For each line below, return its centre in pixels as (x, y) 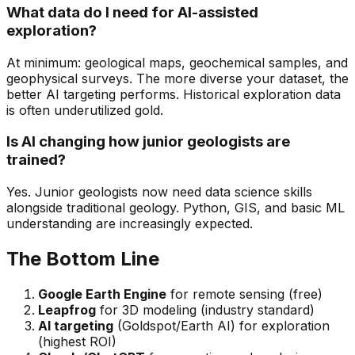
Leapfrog (67, 309)
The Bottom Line (83, 258)
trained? (36, 160)
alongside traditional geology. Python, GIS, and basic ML (176, 208)
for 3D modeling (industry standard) (205, 309)
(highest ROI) (77, 341)
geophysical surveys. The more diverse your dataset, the (177, 78)
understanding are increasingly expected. (130, 224)
